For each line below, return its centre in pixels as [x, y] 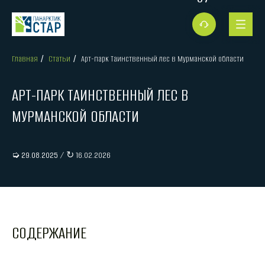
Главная [25, 59]
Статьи [59, 59]
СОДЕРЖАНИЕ [49, 233]
